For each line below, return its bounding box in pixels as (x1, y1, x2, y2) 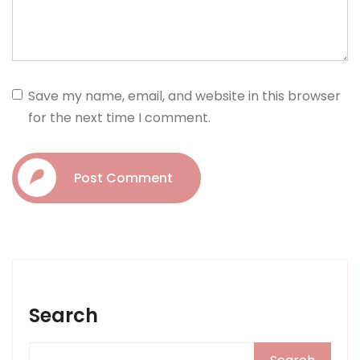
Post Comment (74, 169, 173, 187)
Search (29, 302, 98, 329)
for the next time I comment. (28, 108, 211, 127)
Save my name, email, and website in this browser (28, 87, 341, 105)
